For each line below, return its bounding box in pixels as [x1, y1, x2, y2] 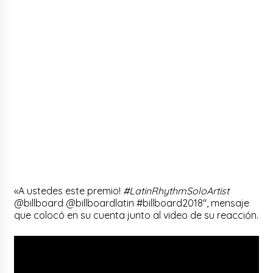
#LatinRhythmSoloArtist [123, 184, 230, 197]
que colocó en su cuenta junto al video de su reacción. [14, 208, 259, 221]
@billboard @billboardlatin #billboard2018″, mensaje [14, 196, 250, 209]
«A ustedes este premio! [14, 184, 124, 197]
